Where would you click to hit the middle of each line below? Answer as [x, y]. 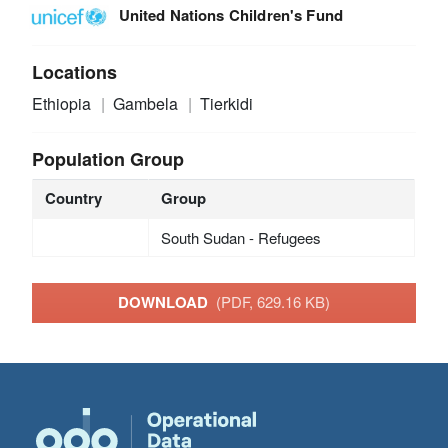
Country [73, 197]
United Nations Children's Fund [231, 14]
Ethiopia [64, 103]
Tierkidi [226, 103]
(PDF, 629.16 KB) [273, 302]
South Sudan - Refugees [240, 237]
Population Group [108, 158]
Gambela [147, 103]
